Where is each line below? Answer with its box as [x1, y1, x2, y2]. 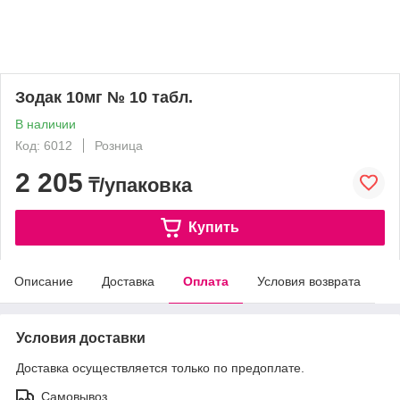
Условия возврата [257, 274, 361, 288]
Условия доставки [16, 330, 146, 346]
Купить [187, 219, 239, 235]
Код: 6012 [15, 138, 72, 153]
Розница [95, 138, 143, 153]
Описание [14, 274, 73, 288]
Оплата [183, 274, 229, 288]
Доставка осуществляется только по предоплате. [16, 361, 304, 375]
